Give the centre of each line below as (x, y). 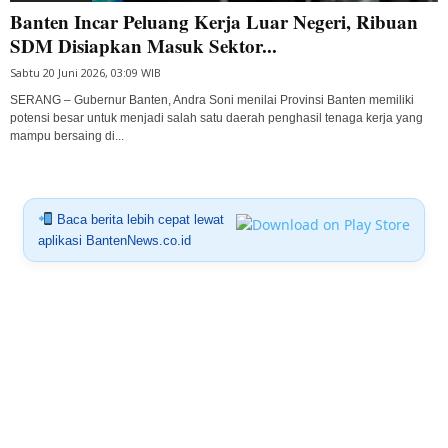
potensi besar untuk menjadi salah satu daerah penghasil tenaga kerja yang (216, 117)
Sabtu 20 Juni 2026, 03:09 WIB (85, 72)
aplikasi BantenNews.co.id (114, 240)
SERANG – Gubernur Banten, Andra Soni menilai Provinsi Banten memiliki (212, 99)
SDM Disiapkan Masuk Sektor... (143, 45)
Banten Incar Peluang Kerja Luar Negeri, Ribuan (214, 21)
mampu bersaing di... (67, 135)
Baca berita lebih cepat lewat (138, 219)
